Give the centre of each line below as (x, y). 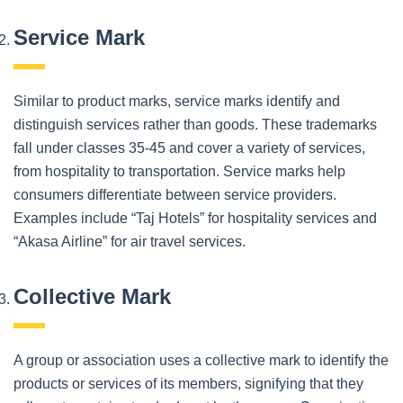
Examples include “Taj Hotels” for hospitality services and (195, 218)
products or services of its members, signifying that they (188, 383)
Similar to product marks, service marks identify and (177, 101)
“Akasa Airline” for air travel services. (130, 241)
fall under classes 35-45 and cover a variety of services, (189, 148)
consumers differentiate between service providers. (175, 194)
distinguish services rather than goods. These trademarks (195, 124)
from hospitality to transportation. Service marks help (179, 171)
